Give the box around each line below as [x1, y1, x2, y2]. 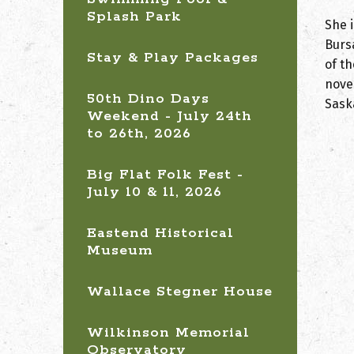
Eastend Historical [87, 224, 234, 242]
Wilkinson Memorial [87, 324, 250, 341]
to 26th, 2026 [87, 125, 191, 142]
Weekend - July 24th [87, 107, 252, 125]
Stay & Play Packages [87, 49, 258, 66]
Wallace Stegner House [87, 283, 273, 300]
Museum [87, 242, 153, 259]
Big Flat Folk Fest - [87, 166, 243, 183]
